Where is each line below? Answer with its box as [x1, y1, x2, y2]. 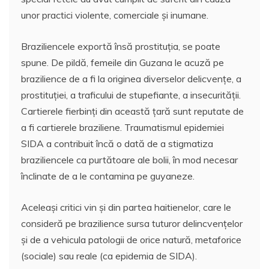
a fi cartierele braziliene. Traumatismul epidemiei [21, 121, 224, 133]
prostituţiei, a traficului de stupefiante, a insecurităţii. [21, 88, 241, 101]
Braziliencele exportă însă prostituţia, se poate [21, 40, 220, 52]
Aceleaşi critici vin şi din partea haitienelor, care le [21, 201, 231, 213]
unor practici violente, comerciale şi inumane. [21, 8, 208, 21]
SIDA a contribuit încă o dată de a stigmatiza [21, 137, 213, 150]
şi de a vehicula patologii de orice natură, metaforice [21, 233, 241, 246]
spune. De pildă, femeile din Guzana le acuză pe [21, 56, 224, 68]
